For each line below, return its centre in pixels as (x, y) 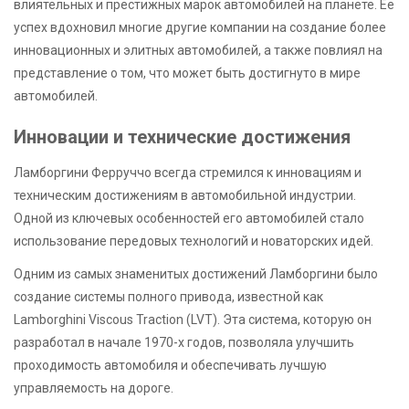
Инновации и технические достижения (182, 136)
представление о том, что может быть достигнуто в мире (187, 73)
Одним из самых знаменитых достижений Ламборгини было (196, 274)
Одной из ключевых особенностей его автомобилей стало (189, 219)
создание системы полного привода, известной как (168, 297)
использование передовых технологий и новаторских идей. (194, 241)
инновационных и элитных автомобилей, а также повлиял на (198, 50)
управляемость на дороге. (94, 388)
